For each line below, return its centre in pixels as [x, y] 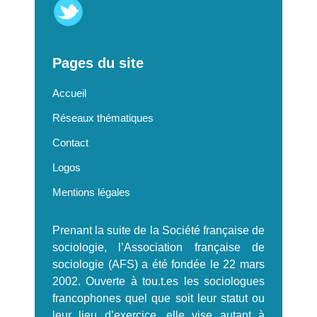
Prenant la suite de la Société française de [158, 230]
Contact [70, 143]
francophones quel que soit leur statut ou [158, 298]
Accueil [69, 93]
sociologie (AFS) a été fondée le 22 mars [158, 264]
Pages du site [98, 63]
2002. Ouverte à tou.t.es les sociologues [158, 281]
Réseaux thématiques [103, 118]
